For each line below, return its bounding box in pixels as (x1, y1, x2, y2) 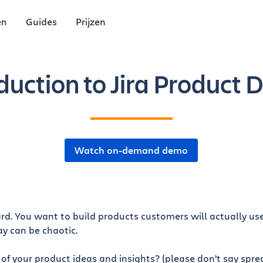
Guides (26, 15, 57, 28)
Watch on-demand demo (75, 144, 188, 157)
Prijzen (76, 15, 106, 28)
